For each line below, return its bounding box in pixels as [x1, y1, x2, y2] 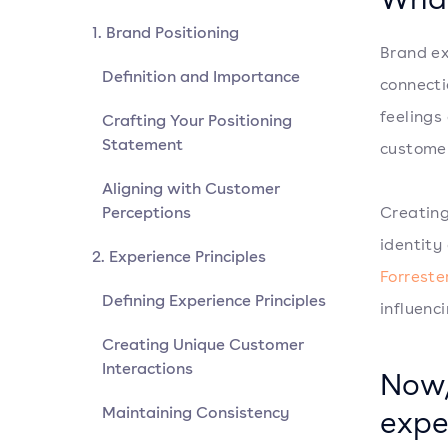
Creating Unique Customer [102, 333, 304, 355]
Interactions [102, 357, 193, 379]
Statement [102, 133, 183, 155]
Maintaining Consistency [102, 401, 290, 423]
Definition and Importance [102, 65, 300, 87]
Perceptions [102, 201, 191, 223]
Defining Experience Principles [102, 289, 326, 311]
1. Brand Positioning [92, 21, 239, 43]
